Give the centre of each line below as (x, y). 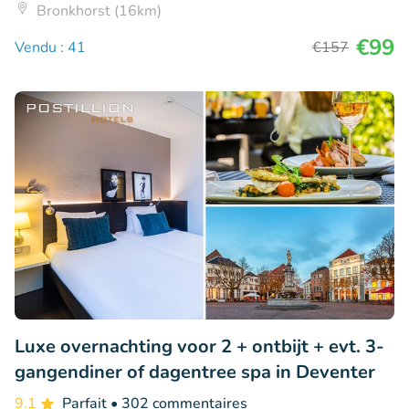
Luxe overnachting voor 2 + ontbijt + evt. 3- (199, 346)
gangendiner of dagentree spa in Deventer (195, 372)
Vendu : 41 (50, 48)
